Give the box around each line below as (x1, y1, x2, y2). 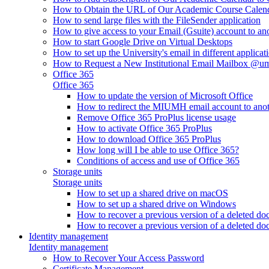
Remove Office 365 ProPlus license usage (77, 112, 236, 122)
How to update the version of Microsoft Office (77, 90, 253, 101)
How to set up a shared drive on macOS (77, 187, 228, 198)
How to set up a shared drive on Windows (77, 198, 236, 209)
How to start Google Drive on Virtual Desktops (53, 36, 232, 47)
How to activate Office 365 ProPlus (77, 122, 212, 133)
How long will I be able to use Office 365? (77, 144, 239, 155)
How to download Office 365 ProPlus (77, 133, 221, 144)
